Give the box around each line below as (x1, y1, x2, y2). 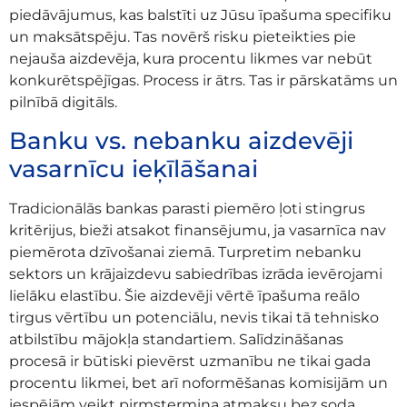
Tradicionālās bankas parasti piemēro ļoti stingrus (9, 199, 365, 217)
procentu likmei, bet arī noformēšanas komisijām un (9, 373, 388, 392)
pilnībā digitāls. (9, 94, 117, 112)
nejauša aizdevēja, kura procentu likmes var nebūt (9, 50, 372, 68)
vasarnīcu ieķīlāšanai (9, 154, 258, 184)
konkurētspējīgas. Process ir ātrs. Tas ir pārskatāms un (9, 72, 398, 90)
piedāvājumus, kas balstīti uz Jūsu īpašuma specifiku (9, 6, 392, 25)
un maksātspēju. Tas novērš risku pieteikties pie (9, 28, 356, 46)
